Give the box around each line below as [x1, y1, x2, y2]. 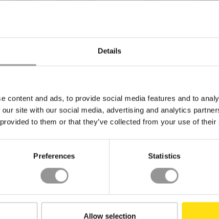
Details [97, 46, 122, 55]
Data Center [24, 181, 65, 189]
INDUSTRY [24, 159, 73, 170]
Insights [115, 202, 140, 211]
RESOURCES [115, 159, 173, 170]
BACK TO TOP [82, 59, 137, 67]
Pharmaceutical [24, 202, 75, 211]
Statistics [148, 152, 180, 160]
